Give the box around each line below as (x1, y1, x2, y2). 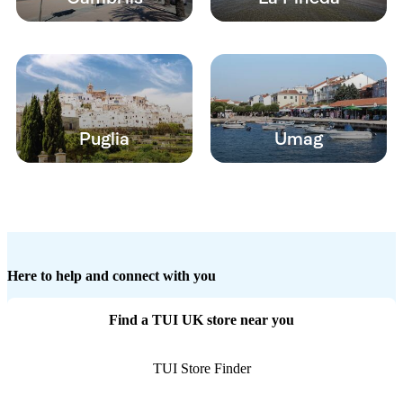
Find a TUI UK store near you (109, 312, 294, 328)
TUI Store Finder (152, 361, 251, 377)
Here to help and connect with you (7, 268, 216, 284)
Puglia (79, 129, 130, 150)
